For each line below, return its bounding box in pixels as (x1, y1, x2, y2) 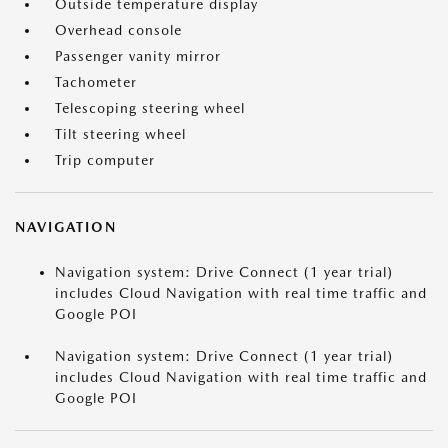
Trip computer (55, 152, 155, 169)
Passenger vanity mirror (55, 48, 221, 65)
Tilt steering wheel (55, 126, 186, 143)
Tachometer (55, 74, 137, 91)
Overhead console (55, 22, 182, 39)
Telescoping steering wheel (55, 100, 245, 117)
